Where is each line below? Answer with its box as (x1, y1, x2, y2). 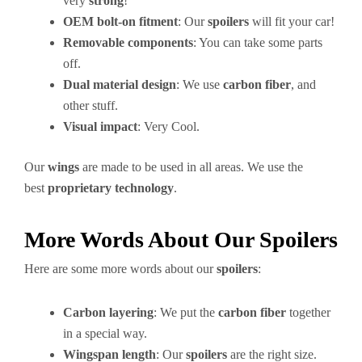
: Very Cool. (137, 120, 200, 133)
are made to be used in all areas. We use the (79, 160, 303, 174)
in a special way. (63, 326, 147, 340)
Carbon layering (63, 305, 154, 319)
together (286, 305, 330, 319)
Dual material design (63, 78, 176, 91)
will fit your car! (249, 15, 335, 28)
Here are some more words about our (24, 262, 217, 276)
